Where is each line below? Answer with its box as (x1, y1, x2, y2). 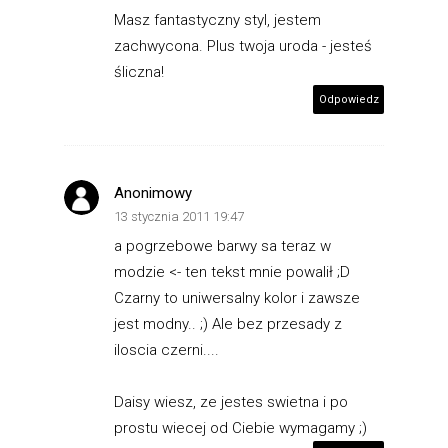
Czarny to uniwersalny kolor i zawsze (114, 288, 360, 307)
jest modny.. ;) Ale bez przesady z (114, 314, 342, 333)
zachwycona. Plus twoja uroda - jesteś (114, 36, 372, 55)
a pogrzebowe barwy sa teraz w (114, 236, 331, 255)
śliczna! (114, 62, 164, 81)
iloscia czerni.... (114, 340, 219, 359)
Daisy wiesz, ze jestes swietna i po (114, 392, 348, 411)
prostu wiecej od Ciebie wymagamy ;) (114, 418, 367, 437)
